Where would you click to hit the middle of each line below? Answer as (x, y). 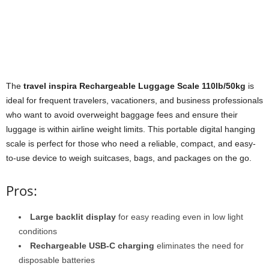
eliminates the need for (199, 245)
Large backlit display (73, 216)
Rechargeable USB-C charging (92, 245)
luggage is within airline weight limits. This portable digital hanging (131, 129)
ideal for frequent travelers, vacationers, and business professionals (134, 100)
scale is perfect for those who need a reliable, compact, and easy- (131, 143)
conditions (38, 231)
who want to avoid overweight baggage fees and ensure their (122, 114)
